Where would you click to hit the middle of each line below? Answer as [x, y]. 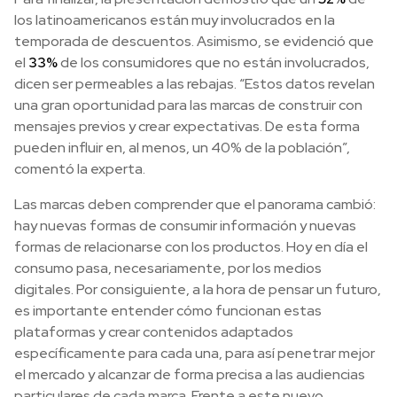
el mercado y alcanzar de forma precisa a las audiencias [190, 375]
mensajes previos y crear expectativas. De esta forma [187, 127]
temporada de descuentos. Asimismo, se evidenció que [194, 42]
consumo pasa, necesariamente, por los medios [168, 269]
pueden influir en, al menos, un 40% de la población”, [182, 148]
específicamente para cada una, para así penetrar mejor [195, 354]
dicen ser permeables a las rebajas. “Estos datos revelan [195, 84]
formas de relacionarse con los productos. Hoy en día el [191, 247]
